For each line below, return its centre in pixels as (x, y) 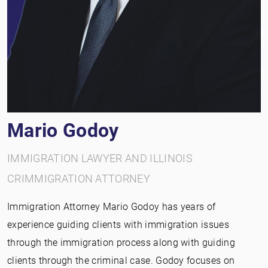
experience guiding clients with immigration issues (118, 224)
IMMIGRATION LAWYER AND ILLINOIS (100, 158)
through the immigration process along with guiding (121, 242)
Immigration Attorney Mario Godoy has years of (112, 206)
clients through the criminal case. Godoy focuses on (121, 260)
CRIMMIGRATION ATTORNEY (79, 178)
